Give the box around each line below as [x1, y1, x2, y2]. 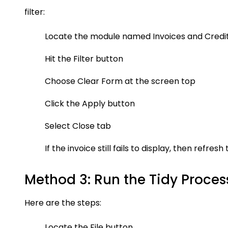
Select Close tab [45, 120, 111, 132]
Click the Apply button [45, 98, 135, 109]
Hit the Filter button [45, 53, 123, 65]
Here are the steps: [24, 197, 101, 209]
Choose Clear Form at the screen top [45, 75, 195, 87]
